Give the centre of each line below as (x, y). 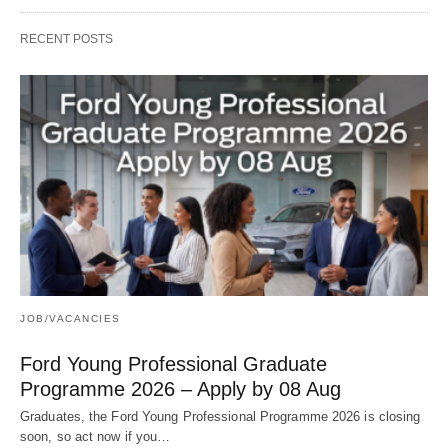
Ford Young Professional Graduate (173, 364)
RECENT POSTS (66, 38)
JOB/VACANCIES (70, 319)
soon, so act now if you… (95, 437)
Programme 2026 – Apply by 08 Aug (180, 389)
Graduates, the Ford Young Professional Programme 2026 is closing (220, 417)
